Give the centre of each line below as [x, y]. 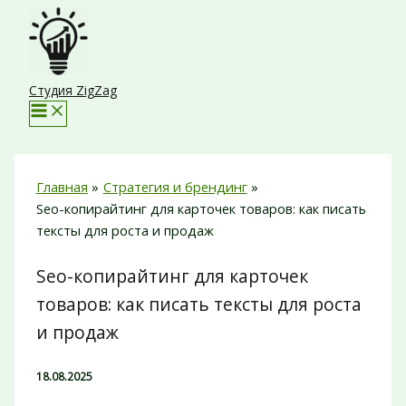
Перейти [34, 17]
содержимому [51, 61]
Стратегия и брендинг [175, 187]
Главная [62, 187]
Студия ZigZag [73, 90]
